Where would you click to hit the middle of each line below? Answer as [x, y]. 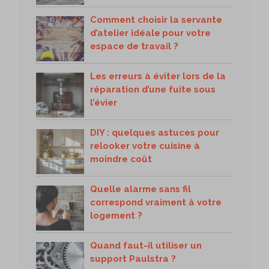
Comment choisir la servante [156, 20]
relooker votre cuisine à [145, 146]
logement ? [116, 215]
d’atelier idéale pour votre [150, 33]
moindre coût [121, 159]
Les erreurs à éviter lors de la [158, 76]
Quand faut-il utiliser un [146, 245]
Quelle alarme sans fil [141, 189]
